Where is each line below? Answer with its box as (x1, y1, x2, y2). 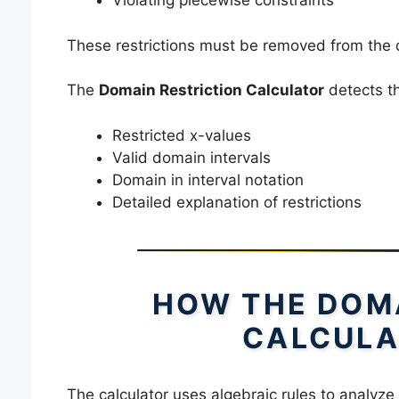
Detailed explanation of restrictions (111, 192, 362, 211)
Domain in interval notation (111, 170, 304, 189)
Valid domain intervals (111, 148, 271, 167)
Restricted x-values (111, 126, 251, 144)
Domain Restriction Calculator (98, 81, 324, 99)
